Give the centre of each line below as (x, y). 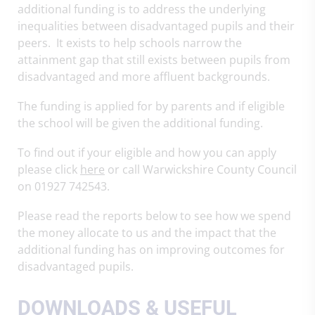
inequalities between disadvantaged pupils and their (156, 26)
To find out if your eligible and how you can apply (147, 153)
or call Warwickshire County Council (201, 169)
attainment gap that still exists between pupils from (154, 60)
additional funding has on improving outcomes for (151, 250)
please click (49, 169)
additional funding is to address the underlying (142, 9)
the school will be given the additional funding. (140, 123)
